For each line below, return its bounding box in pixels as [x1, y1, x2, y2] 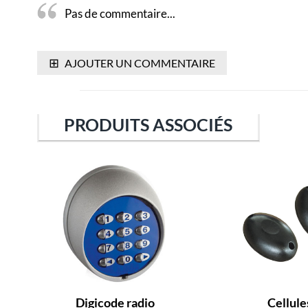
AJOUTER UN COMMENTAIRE [63, 56, 216, 69]
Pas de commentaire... [64, 5, 175, 21]
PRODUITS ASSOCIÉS [64, 113, 233, 135]
